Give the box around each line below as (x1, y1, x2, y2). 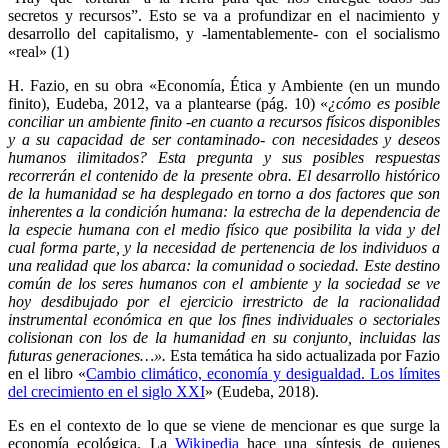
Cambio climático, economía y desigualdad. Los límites (86, 364, 440, 382)
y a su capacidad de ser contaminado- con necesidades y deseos (8, 130, 440, 148)
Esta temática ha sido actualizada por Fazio (170, 346, 440, 364)
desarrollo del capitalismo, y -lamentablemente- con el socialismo (8, 24, 440, 42)
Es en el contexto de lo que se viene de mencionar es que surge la (8, 416, 440, 434)
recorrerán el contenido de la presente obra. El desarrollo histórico (8, 166, 440, 184)
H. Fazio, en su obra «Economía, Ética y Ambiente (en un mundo (8, 76, 440, 94)
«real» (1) (8, 42, 69, 60)
